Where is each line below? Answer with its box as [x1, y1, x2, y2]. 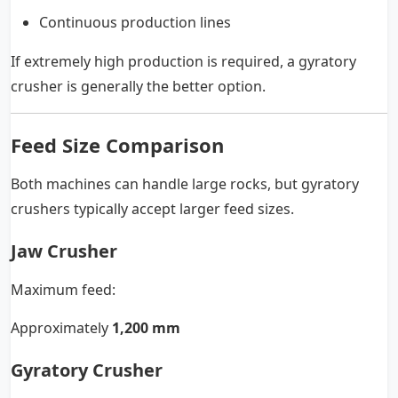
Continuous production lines [39, 12, 231, 33]
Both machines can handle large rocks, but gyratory [11, 174, 359, 195]
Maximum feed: [11, 280, 115, 300]
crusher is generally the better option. [11, 76, 266, 97]
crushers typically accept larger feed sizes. [11, 199, 294, 219]
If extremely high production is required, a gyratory [11, 52, 356, 72]
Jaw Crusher [11, 239, 117, 264]
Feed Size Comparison [11, 131, 224, 159]
